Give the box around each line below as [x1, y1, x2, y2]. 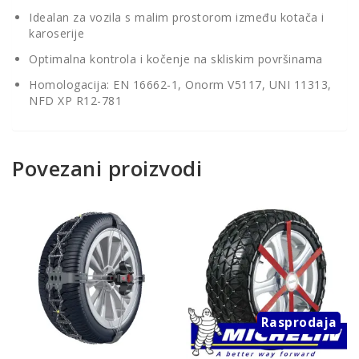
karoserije [29, 26, 84, 42]
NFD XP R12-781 [29, 93, 122, 109]
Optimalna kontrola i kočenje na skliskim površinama [29, 51, 323, 67]
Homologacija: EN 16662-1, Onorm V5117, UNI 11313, [29, 77, 332, 93]
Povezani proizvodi [12, 154, 202, 184]
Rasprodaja [260, 314, 337, 332]
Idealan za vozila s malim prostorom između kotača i [29, 10, 325, 26]
